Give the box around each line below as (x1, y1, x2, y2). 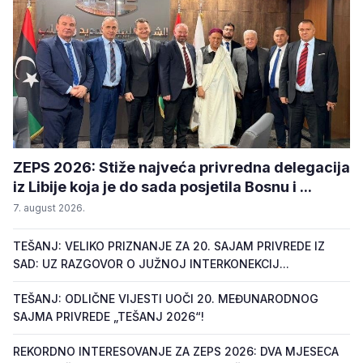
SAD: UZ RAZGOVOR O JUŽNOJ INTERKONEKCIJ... (13, 257, 289, 271)
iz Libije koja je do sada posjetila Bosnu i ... (13, 178, 312, 195)
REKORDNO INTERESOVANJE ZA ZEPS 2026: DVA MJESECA (13, 344, 339, 358)
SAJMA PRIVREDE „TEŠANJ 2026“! (13, 310, 204, 323)
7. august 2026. (13, 202, 85, 214)
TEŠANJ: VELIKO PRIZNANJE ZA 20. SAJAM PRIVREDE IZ (13, 239, 325, 253)
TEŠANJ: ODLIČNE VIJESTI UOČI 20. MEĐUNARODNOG (13, 292, 318, 305)
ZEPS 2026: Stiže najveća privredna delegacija (13, 159, 350, 176)
